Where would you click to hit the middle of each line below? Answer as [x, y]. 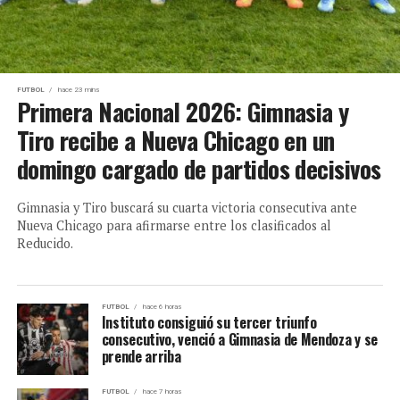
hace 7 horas [161, 391]
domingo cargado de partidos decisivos [199, 168]
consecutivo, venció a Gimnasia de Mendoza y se [239, 339]
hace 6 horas [161, 306]
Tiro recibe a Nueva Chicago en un [175, 140]
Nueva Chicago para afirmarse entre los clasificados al [174, 225]
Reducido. [45, 243]
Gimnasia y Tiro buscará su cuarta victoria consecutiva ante [187, 207]
